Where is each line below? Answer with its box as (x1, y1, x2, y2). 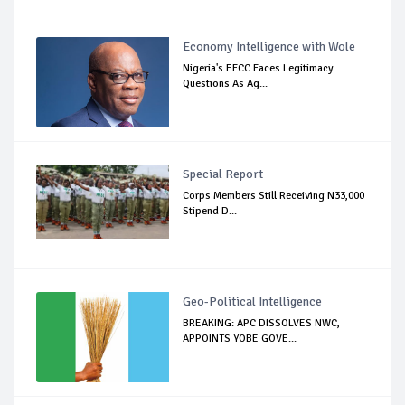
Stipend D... (183, 204, 238, 218)
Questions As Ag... (183, 77, 268, 90)
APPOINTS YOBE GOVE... (183, 332, 297, 345)
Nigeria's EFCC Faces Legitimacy (183, 61, 334, 75)
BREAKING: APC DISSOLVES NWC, (183, 316, 341, 330)
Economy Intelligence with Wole (183, 39, 356, 54)
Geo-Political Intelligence (183, 294, 323, 309)
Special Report (183, 166, 264, 182)
